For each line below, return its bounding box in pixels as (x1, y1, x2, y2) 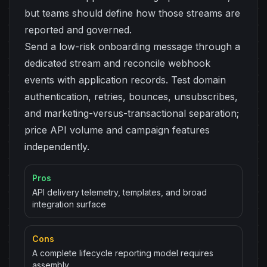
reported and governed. (24, 24, 132, 36)
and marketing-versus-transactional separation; (24, 107, 239, 119)
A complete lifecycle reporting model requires (32, 248, 213, 258)
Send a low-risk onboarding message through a (24, 41, 240, 52)
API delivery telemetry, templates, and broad (32, 187, 207, 197)
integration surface (32, 199, 106, 209)
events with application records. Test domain (24, 74, 226, 86)
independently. (24, 141, 89, 153)
